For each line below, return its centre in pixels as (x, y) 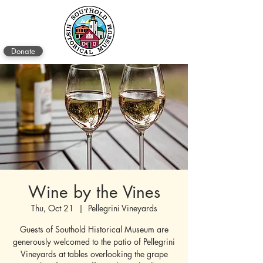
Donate (23, 51)
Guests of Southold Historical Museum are (94, 229)
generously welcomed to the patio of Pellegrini (94, 242)
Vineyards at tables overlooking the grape (94, 254)
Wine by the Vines (94, 192)
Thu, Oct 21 (52, 208)
